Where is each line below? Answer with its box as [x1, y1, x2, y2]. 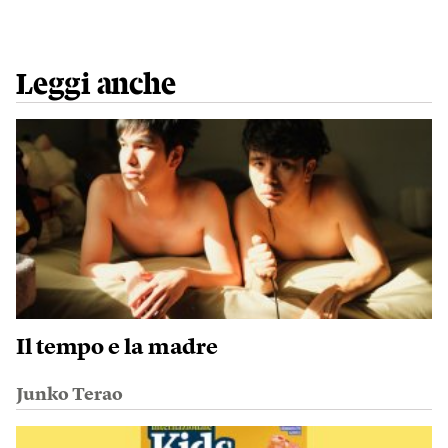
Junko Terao [16, 385, 123, 404]
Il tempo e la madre [16, 336, 219, 359]
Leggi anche [16, 69, 176, 100]
